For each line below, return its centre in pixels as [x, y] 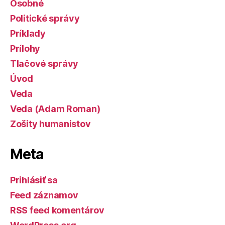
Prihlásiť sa [34, 180]
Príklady [28, 33]
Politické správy [45, 18]
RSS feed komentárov [57, 210]
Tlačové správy [44, 64]
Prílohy [25, 48]
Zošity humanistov [50, 124]
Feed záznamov [44, 195]
